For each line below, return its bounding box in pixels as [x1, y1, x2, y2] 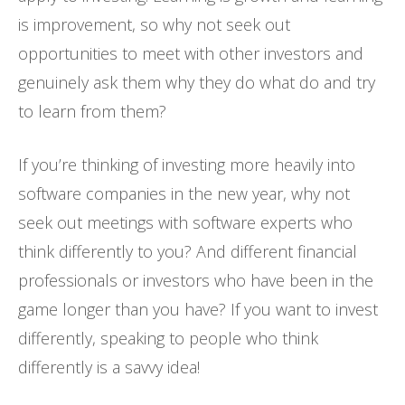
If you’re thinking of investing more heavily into [18, 154, 355, 176]
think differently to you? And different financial [18, 240, 357, 263]
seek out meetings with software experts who [18, 212, 353, 234]
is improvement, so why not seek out [18, 14, 290, 36]
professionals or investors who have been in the [18, 269, 373, 292]
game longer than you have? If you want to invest [18, 298, 378, 321]
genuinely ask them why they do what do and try [18, 71, 375, 94]
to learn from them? [18, 100, 166, 123]
